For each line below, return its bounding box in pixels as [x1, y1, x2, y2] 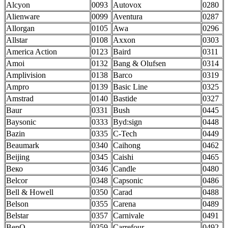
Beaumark [6, 141, 39, 150]
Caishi [113, 153, 133, 162]
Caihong [113, 141, 140, 150]
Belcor [6, 176, 27, 185]
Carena [113, 199, 136, 209]
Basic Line [113, 82, 148, 92]
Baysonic [6, 118, 36, 127]
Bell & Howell [6, 188, 53, 197]
